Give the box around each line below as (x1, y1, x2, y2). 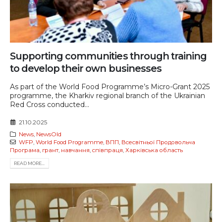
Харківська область (125, 146, 183, 154)
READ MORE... (14, 160, 45, 166)
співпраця (92, 146, 123, 154)
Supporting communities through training (10, 50, 207, 62)
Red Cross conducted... (10, 100, 89, 110)
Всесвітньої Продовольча (121, 138, 195, 146)
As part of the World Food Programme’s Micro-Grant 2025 (10, 82, 210, 92)
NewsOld (36, 130, 61, 138)
